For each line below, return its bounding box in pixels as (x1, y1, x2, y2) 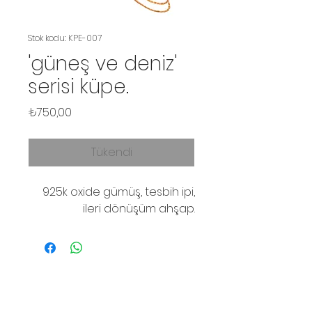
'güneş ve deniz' (28, 50, 177, 78)
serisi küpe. (28, 73, 129, 101)
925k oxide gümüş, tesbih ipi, (42, 184, 195, 201)
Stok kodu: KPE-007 (28, 32, 102, 45)
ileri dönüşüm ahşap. (83, 201, 195, 217)
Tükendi (91, 144, 132, 161)
